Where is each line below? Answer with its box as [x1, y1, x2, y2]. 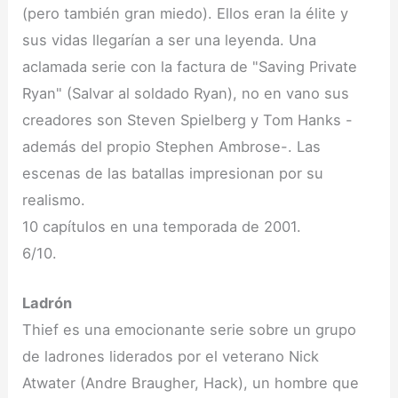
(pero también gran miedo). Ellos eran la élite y [22, 4, 349, 22]
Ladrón [22, 293, 73, 312]
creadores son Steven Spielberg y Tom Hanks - [22, 110, 354, 129]
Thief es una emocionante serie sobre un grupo [22, 320, 357, 338]
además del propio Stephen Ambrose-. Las [22, 137, 322, 155]
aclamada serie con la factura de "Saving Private [22, 57, 358, 76]
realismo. [22, 190, 86, 209]
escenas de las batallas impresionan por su [22, 163, 324, 182]
